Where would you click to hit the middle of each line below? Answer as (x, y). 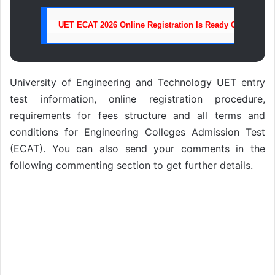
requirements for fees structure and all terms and (137, 116)
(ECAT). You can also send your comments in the (137, 149)
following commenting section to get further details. (131, 165)
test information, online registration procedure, (137, 99)
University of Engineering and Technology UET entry (137, 83)
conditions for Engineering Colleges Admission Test (137, 132)
